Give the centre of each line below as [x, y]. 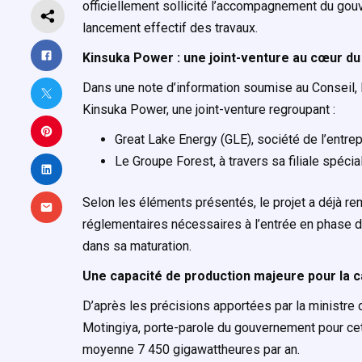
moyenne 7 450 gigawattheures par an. [191, 349]
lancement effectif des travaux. [170, 28]
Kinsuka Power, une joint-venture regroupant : [209, 109]
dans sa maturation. [137, 246]
